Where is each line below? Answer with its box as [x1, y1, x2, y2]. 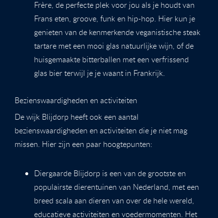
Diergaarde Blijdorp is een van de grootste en [34, 167, 186, 179]
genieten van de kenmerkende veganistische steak [34, 26, 200, 37]
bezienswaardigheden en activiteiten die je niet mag [15, 125, 187, 136]
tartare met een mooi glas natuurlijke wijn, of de [34, 40, 194, 51]
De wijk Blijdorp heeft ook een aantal [15, 111, 139, 122]
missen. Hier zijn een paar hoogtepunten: [15, 138, 152, 149]
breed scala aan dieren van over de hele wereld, [34, 195, 194, 206]
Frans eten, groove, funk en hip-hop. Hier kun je [34, 13, 195, 24]
